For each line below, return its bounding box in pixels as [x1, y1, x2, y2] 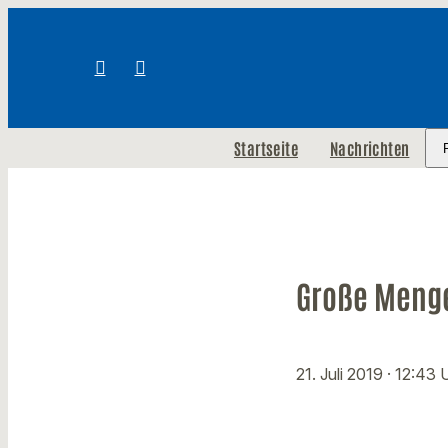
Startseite [233, 138, 298, 158]
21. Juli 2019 [296, 364, 387, 385]
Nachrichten [329, 138, 410, 158]
